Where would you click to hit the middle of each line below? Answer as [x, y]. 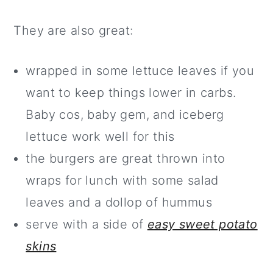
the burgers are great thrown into [126, 158]
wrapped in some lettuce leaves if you [140, 71]
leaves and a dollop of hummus [119, 202]
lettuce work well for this [100, 136]
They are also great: [73, 30]
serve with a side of [87, 224]
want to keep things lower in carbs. [131, 93]
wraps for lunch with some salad [122, 180]
